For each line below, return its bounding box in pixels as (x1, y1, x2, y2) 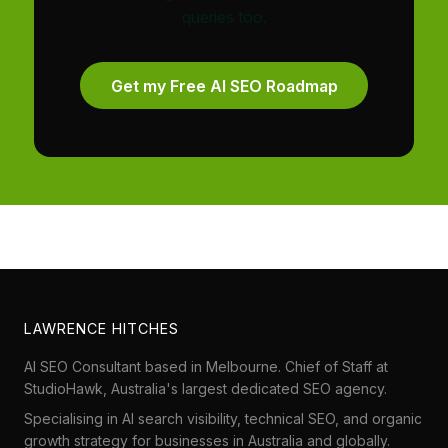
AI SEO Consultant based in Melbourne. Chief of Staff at (24, 358, 388, 376)
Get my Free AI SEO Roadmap (110, 75, 338, 96)
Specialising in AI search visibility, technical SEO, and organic (24, 410, 422, 428)
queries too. (181, 7, 267, 28)
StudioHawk (24, 380, 103, 398)
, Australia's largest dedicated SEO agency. (103, 380, 387, 398)
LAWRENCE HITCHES (24, 320, 179, 338)
